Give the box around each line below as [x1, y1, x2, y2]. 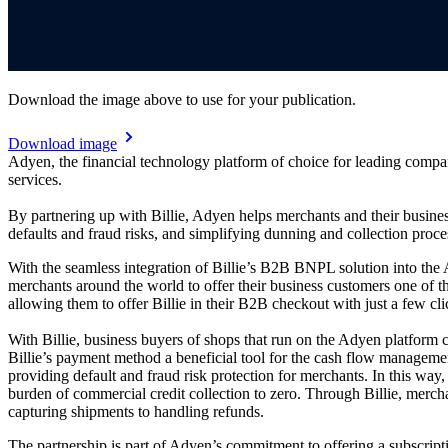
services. [8, 170, 66, 188]
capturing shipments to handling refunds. [8, 402, 264, 420]
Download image [8, 134, 117, 152]
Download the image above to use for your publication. [8, 90, 356, 108]
